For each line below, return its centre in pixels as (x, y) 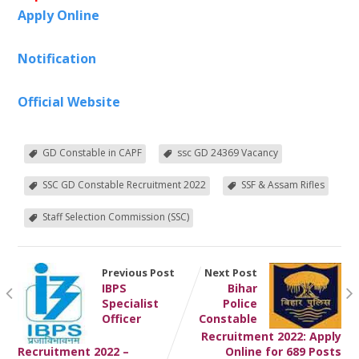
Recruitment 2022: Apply (272, 336)
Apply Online (58, 16)
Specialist (130, 304)
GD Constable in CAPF (92, 153)
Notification (56, 59)
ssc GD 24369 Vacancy (227, 153)
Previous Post (138, 273)
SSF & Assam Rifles (282, 185)
